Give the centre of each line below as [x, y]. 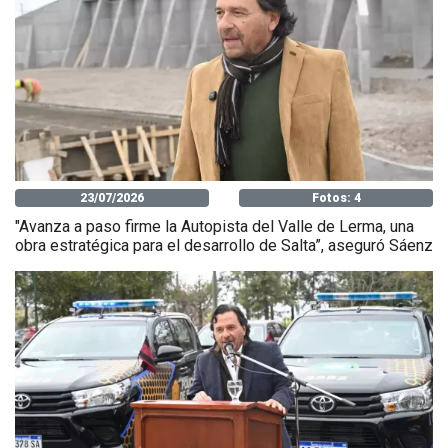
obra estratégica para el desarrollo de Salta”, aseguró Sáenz [224, 246]
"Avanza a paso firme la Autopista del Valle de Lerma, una [214, 227]
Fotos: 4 [336, 198]
